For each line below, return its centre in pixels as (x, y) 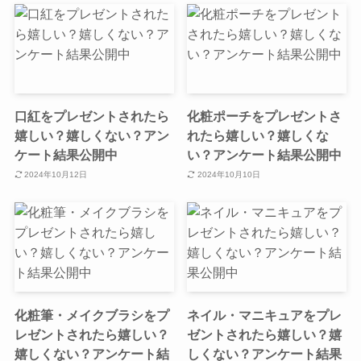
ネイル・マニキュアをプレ (265, 315)
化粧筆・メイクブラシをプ (91, 315)
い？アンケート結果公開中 (265, 155)
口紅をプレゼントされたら (91, 116)
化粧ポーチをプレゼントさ (265, 116)
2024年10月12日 (56, 174)
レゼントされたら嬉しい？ (91, 334)
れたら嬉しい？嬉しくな (258, 136)
